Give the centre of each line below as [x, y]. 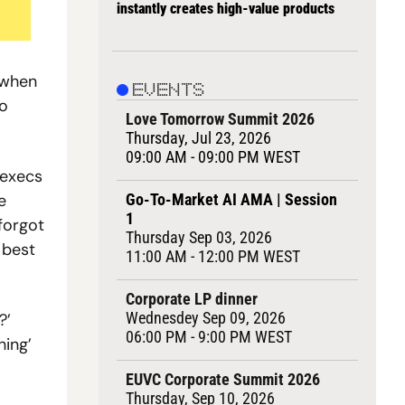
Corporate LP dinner [191, 299]
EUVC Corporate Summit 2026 [222, 379]
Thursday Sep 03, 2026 [198, 237]
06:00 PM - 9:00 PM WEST [208, 337]
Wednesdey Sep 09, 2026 [205, 318]
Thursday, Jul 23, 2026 [198, 138]
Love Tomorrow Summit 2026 [220, 119]
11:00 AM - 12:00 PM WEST [212, 256]
